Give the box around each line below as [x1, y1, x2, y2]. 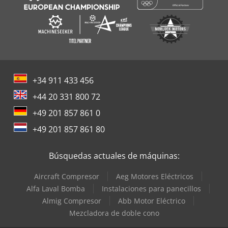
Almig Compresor [42, 195, 101, 206]
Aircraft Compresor [34, 171, 99, 181]
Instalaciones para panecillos [102, 183, 201, 193]
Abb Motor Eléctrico [118, 195, 185, 206]
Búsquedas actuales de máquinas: [48, 150, 180, 161]
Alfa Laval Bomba [26, 183, 85, 193]
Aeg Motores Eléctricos [116, 171, 193, 181]
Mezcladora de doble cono [69, 208, 159, 218]
